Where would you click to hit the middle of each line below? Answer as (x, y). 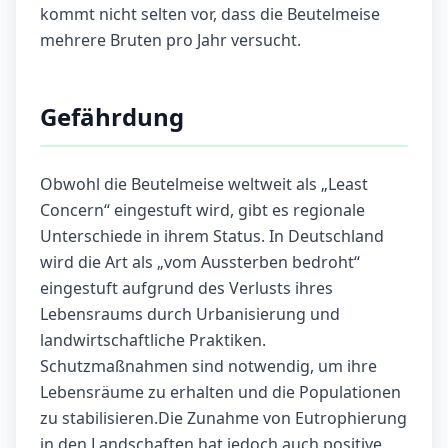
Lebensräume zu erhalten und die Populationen (220, 392)
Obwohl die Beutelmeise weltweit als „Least (204, 184)
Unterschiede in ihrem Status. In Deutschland (212, 236)
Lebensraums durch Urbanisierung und (190, 314)
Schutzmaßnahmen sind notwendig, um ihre (208, 366)
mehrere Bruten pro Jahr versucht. (170, 40)
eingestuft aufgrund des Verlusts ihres (186, 288)
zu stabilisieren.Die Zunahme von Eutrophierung (223, 418)
